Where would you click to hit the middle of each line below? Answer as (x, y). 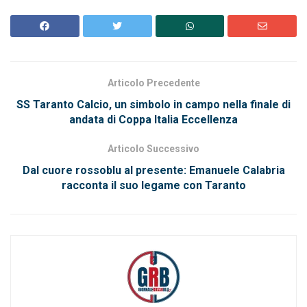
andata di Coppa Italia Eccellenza (153, 120)
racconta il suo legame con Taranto (153, 186)
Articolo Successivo (153, 149)
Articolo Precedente (153, 83)
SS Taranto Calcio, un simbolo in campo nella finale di (153, 105)
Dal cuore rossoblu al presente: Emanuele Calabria (153, 171)
